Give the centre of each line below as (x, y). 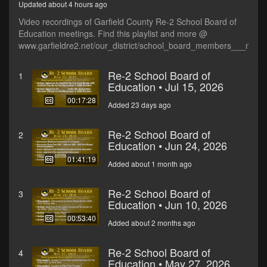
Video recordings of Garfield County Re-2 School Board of (128, 22)
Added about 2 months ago (152, 223)
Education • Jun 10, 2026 (167, 205)
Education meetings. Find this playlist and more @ (113, 34)
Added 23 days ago (139, 105)
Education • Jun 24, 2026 (167, 146)
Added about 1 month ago (150, 164)
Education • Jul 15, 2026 (166, 87)
